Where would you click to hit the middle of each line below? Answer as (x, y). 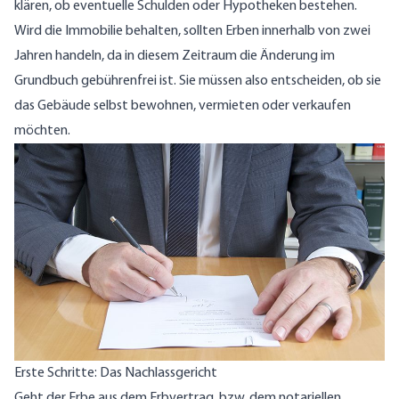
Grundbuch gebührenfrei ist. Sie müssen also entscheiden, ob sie (198, 81)
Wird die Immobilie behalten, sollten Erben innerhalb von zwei (192, 31)
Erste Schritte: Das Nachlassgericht (116, 374)
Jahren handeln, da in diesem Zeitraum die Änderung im (175, 56)
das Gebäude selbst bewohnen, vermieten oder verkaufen (183, 106)
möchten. (42, 130)
